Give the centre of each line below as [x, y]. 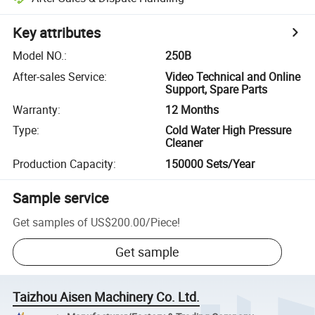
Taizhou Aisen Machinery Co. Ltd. [107, 297]
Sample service [61, 198]
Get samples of [51, 222]
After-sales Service [59, 76]
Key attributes [57, 33]
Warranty [36, 109]
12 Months [192, 109]
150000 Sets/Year [210, 163]
